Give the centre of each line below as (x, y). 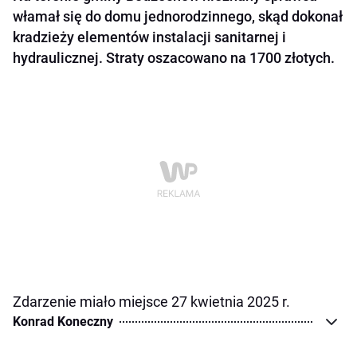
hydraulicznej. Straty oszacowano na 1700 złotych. (174, 58)
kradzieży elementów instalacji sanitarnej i (149, 37)
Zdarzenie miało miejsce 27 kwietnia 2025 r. (151, 302)
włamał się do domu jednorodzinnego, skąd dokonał (178, 17)
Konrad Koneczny (63, 322)
